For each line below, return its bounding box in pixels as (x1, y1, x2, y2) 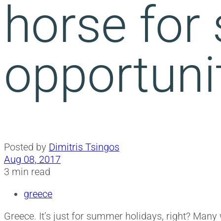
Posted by (4, 141, 46, 153)
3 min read (4, 166, 50, 178)
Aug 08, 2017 (4, 153, 61, 165)
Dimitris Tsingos (49, 141, 119, 153)
